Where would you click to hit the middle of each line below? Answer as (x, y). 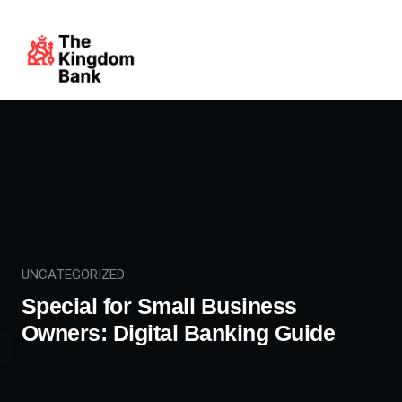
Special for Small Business (159, 306)
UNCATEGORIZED (73, 274)
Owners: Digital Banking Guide (178, 332)
